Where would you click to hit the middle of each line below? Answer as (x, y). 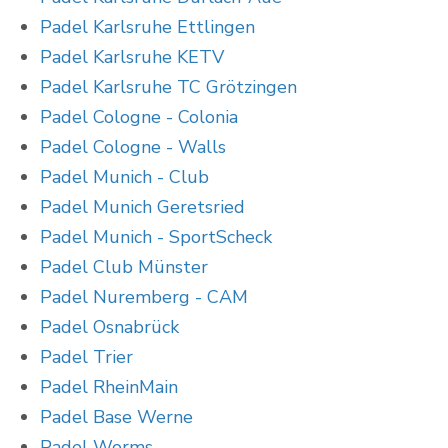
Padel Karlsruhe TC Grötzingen (168, 87)
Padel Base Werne (116, 417)
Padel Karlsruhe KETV (132, 57)
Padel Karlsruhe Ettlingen (147, 27)
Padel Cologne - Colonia (139, 117)
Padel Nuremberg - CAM (144, 297)
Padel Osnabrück (109, 327)
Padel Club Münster (124, 267)
